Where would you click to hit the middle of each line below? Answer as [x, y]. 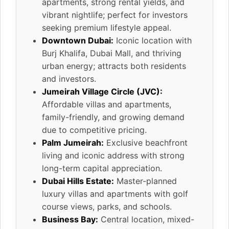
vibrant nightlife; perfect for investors [115, 15]
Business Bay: [70, 219]
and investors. [69, 78]
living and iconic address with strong [113, 155]
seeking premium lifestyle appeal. [107, 27]
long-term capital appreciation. [102, 168]
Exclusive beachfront [146, 142]
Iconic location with [153, 40]
